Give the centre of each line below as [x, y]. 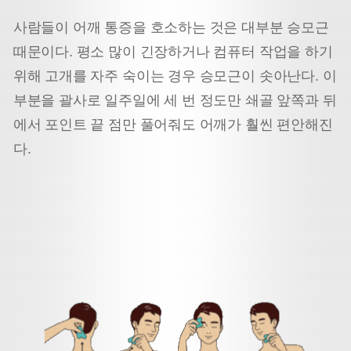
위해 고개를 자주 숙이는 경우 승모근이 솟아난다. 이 [175, 76]
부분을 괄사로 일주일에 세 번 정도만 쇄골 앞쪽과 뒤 [175, 100]
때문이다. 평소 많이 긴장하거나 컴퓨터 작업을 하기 [173, 51]
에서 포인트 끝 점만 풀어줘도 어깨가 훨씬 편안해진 [173, 124]
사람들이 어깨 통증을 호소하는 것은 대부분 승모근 [171, 27]
